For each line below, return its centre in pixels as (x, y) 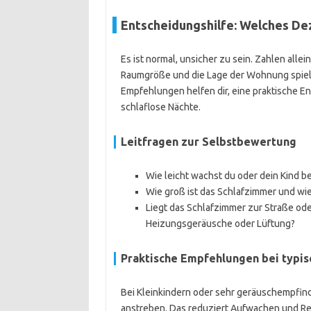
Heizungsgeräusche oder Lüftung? (220, 224)
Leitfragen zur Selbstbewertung (208, 142)
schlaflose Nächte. (160, 107)
